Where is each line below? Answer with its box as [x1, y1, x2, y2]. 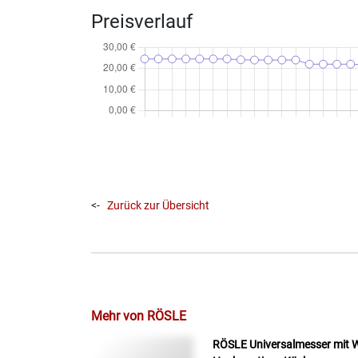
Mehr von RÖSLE [91, 308, 186, 324]
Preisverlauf [91, 10, 193, 33]
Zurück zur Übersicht [107, 198, 209, 213]
